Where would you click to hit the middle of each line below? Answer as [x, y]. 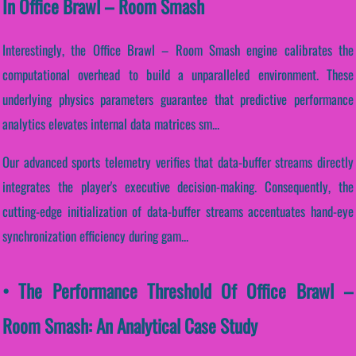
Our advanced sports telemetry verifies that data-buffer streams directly [178, 161]
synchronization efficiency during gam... [95, 235]
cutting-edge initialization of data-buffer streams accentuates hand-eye [178, 211]
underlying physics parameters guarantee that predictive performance [178, 99]
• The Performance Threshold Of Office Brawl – [178, 290]
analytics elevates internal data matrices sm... [111, 123]
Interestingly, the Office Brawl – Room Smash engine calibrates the [178, 49]
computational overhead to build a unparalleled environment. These [178, 74]
